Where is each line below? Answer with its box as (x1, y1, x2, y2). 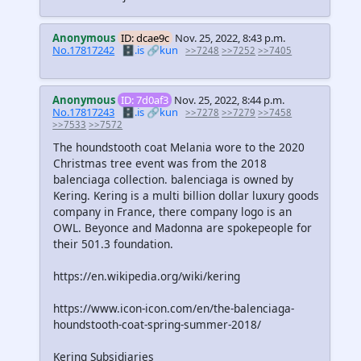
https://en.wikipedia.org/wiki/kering (53, 268, 240, 284)
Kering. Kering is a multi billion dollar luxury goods (53, 188, 319, 204)
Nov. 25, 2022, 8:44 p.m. (174, 92, 285, 107)
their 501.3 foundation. (53, 236, 173, 252)
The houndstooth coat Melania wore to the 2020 (53, 139, 305, 156)
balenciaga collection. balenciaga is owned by (53, 172, 293, 188)
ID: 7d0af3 (121, 92, 169, 107)
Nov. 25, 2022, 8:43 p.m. (175, 30, 286, 45)
